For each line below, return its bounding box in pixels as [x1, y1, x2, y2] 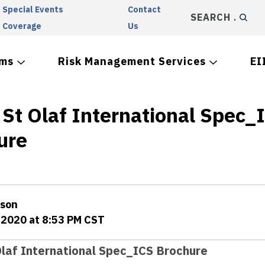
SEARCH [190, 12, 230, 22]
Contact [128, 4, 161, 15]
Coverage [2, 21, 41, 31]
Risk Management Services [58, 54, 206, 68]
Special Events [2, 4, 63, 15]
